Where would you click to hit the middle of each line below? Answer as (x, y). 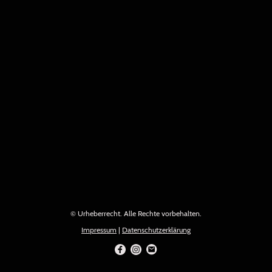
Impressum (99, 229)
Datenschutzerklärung (156, 229)
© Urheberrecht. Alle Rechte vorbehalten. (136, 213)
